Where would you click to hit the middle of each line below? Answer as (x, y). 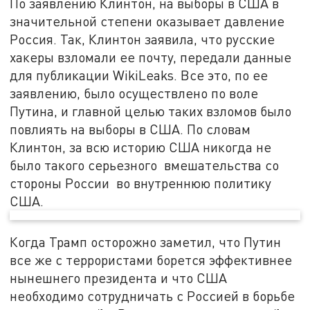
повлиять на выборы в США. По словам (130, 129)
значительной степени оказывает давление (147, 21)
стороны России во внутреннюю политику (141, 183)
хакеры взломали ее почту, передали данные (151, 57)
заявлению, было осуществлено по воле (136, 93)
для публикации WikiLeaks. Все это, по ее (139, 75)
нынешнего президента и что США (119, 278)
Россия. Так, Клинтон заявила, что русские (143, 39)
